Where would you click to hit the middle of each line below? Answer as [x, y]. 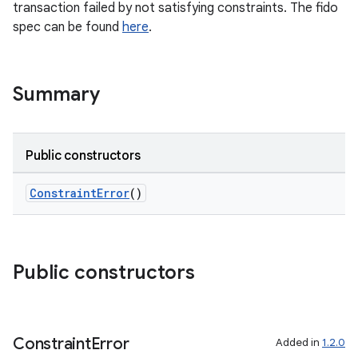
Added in [299, 342]
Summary [56, 94]
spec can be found [68, 27]
